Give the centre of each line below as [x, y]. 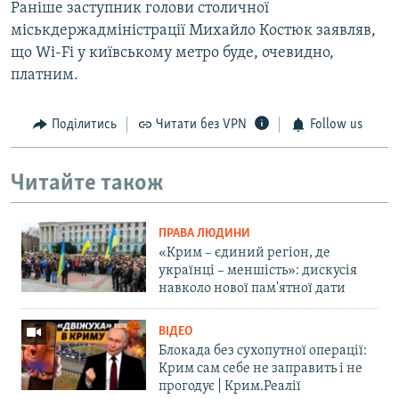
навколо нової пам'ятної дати [252, 289]
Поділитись [84, 125]
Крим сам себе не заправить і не [261, 369]
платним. [45, 76]
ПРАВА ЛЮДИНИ [204, 234]
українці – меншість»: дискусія [258, 271]
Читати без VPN [201, 125]
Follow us [336, 125]
